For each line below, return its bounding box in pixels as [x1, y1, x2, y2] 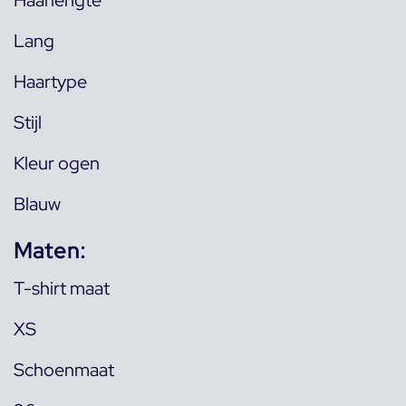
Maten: [14, 236, 86, 265]
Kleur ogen [14, 150, 100, 175]
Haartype [14, 69, 87, 93]
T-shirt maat [14, 275, 110, 300]
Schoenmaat [14, 357, 114, 382]
